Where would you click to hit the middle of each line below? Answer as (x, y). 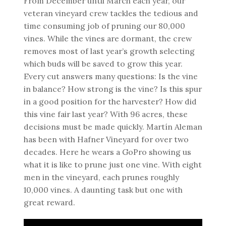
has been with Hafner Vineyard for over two (106, 139)
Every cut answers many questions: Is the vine (110, 76)
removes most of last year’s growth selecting (109, 51)
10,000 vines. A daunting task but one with (103, 189)
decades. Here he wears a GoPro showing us (107, 152)
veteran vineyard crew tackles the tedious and (111, 13)
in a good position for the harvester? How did (110, 101)
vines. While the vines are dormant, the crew (107, 38)
